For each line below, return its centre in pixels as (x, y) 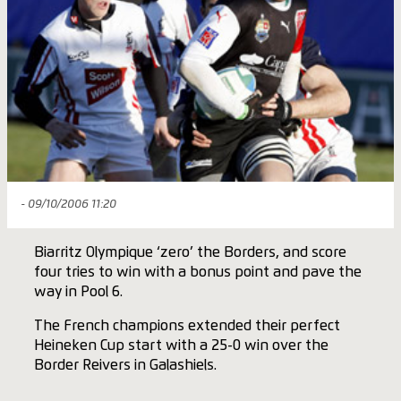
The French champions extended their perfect (187, 326)
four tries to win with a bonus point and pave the (197, 273)
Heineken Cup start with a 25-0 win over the (181, 346)
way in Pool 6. (78, 292)
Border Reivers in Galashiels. (125, 366)
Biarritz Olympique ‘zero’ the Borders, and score (190, 253)
